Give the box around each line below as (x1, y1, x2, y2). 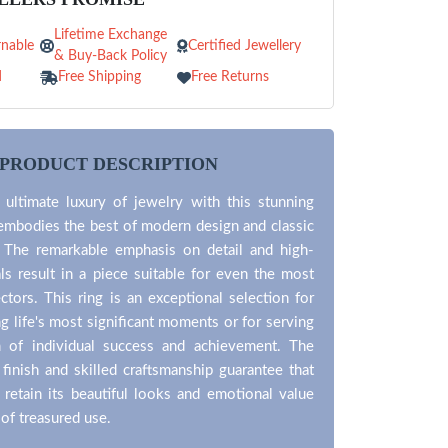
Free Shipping (58, 70, 142, 84)
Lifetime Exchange (54, 28, 168, 42)
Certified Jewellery (187, 38, 301, 53)
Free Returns (190, 70, 269, 84)
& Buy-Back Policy (54, 49, 168, 63)
